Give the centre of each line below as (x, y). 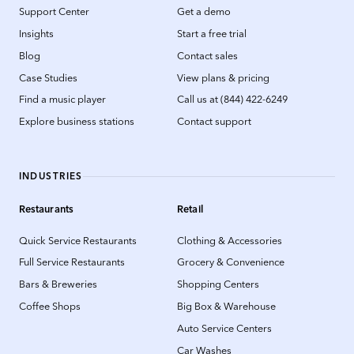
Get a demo (204, 11)
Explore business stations (76, 122)
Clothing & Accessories (230, 240)
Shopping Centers (218, 284)
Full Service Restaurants (72, 262)
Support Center (54, 11)
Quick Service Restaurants (77, 240)
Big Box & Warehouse (226, 307)
